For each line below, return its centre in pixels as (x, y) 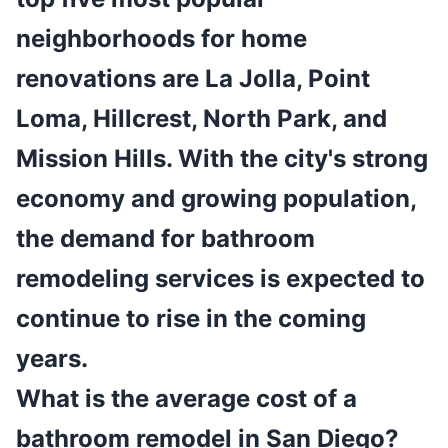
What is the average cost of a (186, 399)
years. (52, 359)
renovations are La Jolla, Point (193, 79)
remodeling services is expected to (220, 279)
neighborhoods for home (161, 39)
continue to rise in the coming (191, 319)
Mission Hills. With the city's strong (222, 159)
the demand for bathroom (165, 239)
